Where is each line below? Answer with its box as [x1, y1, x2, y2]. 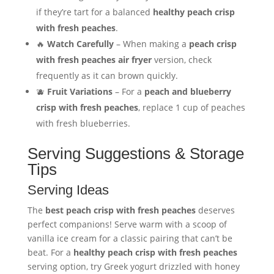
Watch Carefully [46, 38, 114, 50]
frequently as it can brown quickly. [35, 70, 178, 82]
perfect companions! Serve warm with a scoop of [27, 218, 227, 231]
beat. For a [27, 246, 73, 259]
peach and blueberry [144, 86, 231, 98]
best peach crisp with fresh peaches [45, 204, 196, 217]
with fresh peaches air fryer [35, 54, 152, 66]
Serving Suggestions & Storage [27, 144, 244, 163]
